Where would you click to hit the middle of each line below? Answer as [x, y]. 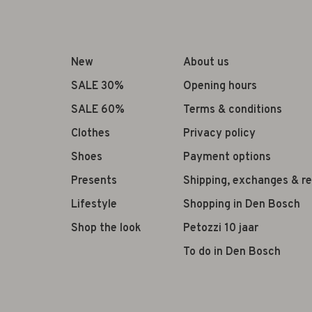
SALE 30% [97, 86]
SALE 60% [98, 110]
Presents [94, 181]
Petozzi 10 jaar [221, 228]
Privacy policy [219, 134]
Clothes [91, 134]
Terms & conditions [233, 110]
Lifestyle [94, 205]
